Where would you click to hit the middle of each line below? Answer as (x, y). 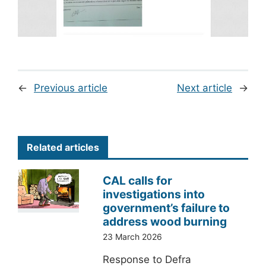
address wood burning (164, 221)
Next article (205, 88)
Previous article (71, 88)
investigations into (153, 194)
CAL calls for (137, 180)
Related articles (63, 147)
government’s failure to (166, 208)
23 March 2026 (132, 236)
